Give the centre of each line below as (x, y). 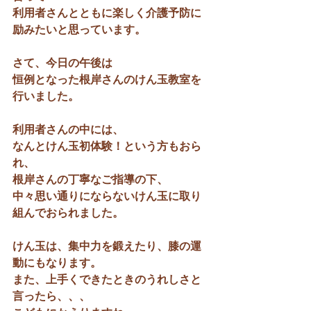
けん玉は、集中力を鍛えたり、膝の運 (107, 246)
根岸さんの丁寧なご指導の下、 (90, 179)
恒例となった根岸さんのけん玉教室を (107, 79)
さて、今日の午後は (62, 63)
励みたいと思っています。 (79, 30)
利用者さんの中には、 (68, 129)
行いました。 (46, 96)
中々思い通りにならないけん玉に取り (107, 196)
